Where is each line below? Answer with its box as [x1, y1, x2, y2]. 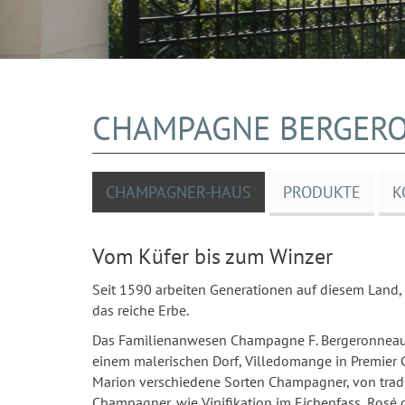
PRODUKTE [283, 182, 361, 202]
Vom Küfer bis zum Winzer [92, 242, 333, 270]
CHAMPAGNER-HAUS [106, 182, 251, 202]
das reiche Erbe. [92, 301, 189, 319]
